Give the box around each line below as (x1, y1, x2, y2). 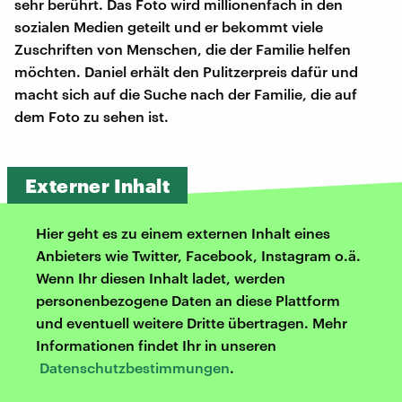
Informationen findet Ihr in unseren (36, 336, 276, 354)
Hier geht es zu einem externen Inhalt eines (36, 223, 330, 241)
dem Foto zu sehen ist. (14, 107, 169, 125)
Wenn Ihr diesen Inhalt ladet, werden (36, 268, 285, 286)
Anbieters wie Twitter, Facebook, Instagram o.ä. (36, 246, 361, 264)
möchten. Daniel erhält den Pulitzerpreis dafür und (14, 62, 358, 80)
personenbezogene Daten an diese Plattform (36, 291, 340, 309)
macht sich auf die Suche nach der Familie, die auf (14, 84, 357, 102)
